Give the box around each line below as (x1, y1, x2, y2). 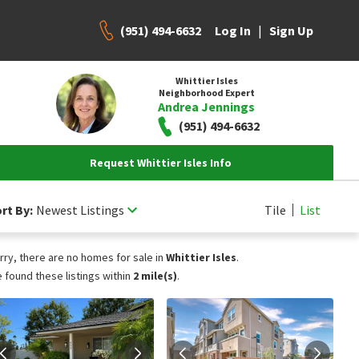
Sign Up (269, 22, 313, 38)
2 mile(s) (133, 268, 177, 283)
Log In (215, 22, 251, 38)
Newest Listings (36, 201, 124, 218)
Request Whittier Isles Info (89, 155, 232, 170)
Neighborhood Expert (158, 86, 255, 99)
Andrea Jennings (158, 98, 255, 115)
